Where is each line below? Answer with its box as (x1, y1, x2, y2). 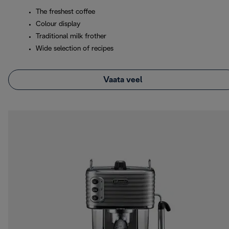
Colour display (36, 21, 80, 28)
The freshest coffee (36, 9, 95, 16)
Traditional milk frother (36, 33, 106, 40)
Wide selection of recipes (36, 45, 113, 53)
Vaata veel (103, 76, 142, 84)
